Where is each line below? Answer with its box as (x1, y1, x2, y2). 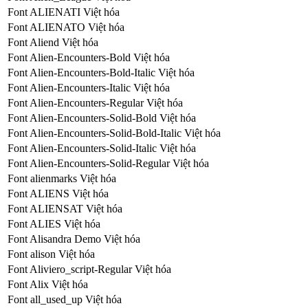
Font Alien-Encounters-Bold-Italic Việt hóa (8, 66, 195, 78)
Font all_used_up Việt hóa (8, 293, 122, 305)
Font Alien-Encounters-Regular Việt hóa (8, 96, 183, 109)
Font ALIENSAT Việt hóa (8, 202, 122, 214)
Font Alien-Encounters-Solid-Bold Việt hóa (8, 111, 196, 124)
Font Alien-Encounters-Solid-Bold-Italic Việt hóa (8, 126, 221, 139)
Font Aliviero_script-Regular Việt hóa (8, 263, 171, 275)
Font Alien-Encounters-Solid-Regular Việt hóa (8, 157, 209, 169)
